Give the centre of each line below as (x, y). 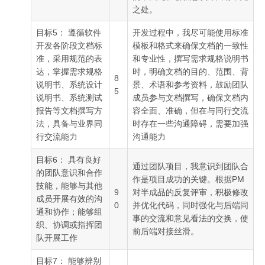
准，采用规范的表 (69, 58)
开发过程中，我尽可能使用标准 (190, 32)
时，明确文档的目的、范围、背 (190, 71)
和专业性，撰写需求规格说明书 (190, 58)
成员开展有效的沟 (69, 198)
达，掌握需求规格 (69, 71)
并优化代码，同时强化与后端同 (190, 205)
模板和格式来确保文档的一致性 (190, 45)
